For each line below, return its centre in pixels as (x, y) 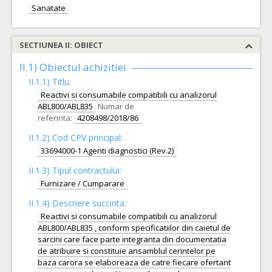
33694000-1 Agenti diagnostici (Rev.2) (107, 151)
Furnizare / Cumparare (83, 183)
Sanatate (49, 8)
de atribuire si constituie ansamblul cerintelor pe (127, 251)
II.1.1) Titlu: (50, 82)
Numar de (116, 106)
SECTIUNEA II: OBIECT (61, 45)
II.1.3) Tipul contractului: (75, 170)
